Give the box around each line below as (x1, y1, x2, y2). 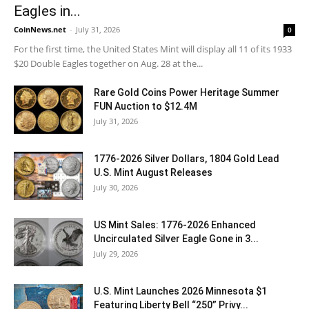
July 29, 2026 (94, 248, 138, 259)
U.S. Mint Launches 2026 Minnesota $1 (94, 286, 267, 297)
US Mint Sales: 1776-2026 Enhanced (94, 219, 256, 231)
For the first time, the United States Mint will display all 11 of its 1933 (14, 43, 292, 56)
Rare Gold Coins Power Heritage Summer (94, 87, 279, 99)
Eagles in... (14, 3, 81, 20)
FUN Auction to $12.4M (94, 101, 197, 112)
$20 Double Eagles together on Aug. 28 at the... (14, 57, 203, 70)
